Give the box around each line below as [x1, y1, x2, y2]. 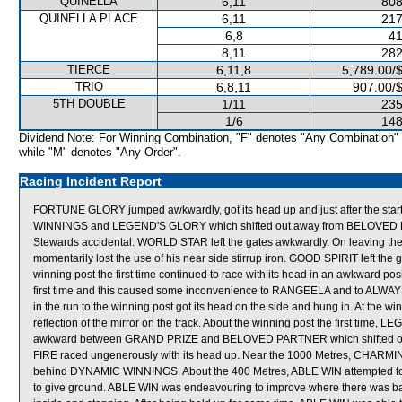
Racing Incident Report [20, 174, 162, 188]
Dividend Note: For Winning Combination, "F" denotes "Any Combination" [19, 131, 398, 144]
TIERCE [67, 63, 110, 76]
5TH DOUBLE [52, 97, 126, 110]
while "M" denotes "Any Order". [19, 145, 181, 159]
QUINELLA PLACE [39, 12, 138, 25]
